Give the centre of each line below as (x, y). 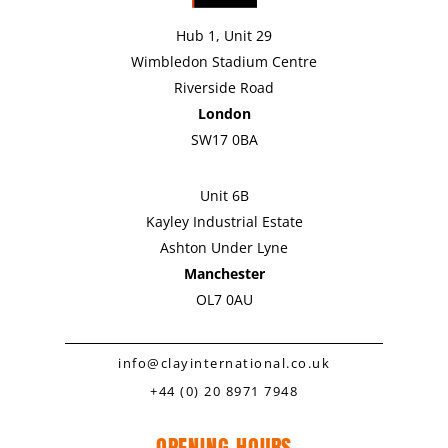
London (224, 114)
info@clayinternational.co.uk (224, 363)
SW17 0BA (224, 140)
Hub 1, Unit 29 (224, 36)
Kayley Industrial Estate (224, 222)
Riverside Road (224, 88)
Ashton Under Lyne (224, 248)
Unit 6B (224, 196)
